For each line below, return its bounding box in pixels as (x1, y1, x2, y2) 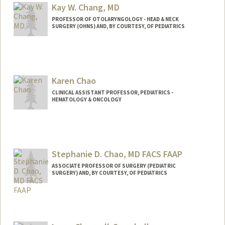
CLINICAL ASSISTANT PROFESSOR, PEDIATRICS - (51, 88, 173, 96)
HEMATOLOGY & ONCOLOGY (51, 95, 122, 103)
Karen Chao (51, 74, 96, 86)
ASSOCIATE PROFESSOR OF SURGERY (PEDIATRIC (51, 162, 176, 169)
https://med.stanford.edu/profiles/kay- (94, 64, 194, 72)
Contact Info (22, 51, 65, 61)
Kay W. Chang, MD (51, 2, 120, 14)
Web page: (22, 63, 56, 73)
